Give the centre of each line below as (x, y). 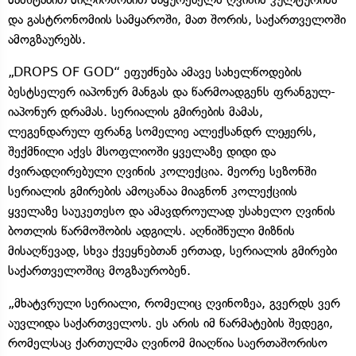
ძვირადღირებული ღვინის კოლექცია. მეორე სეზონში (162, 171)
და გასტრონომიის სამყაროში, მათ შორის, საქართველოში (177, 19)
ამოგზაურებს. (47, 39)
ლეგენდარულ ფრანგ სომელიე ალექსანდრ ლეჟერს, (166, 131)
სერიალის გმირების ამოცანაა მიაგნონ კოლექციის (153, 191)
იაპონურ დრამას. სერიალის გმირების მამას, (135, 111)
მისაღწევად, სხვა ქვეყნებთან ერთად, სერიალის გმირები (172, 250)
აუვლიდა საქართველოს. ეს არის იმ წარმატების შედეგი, (170, 323)
